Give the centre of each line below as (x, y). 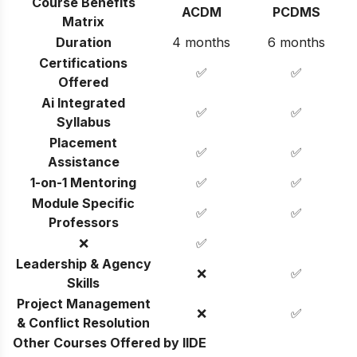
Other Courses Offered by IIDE (110, 342)
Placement (83, 142)
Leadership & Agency (83, 263)
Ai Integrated (83, 102)
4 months (201, 42)
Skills (83, 282)
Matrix (83, 21)
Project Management (83, 303)
